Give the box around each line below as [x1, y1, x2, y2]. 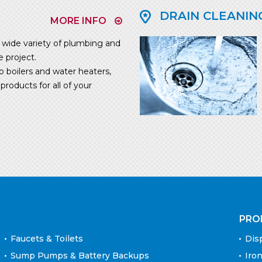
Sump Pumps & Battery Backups [11, 250, 150, 261]
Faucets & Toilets [11, 233, 84, 244]
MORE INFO [50, 15, 106, 26]
